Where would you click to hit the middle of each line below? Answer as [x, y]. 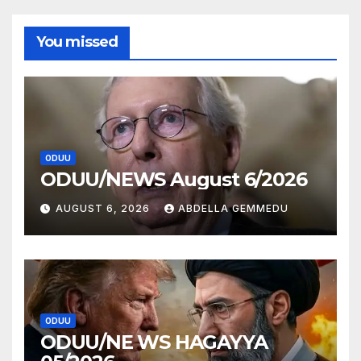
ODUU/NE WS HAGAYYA [154, 342]
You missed [77, 41]
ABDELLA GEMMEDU [233, 208]
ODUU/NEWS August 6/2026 [174, 180]
